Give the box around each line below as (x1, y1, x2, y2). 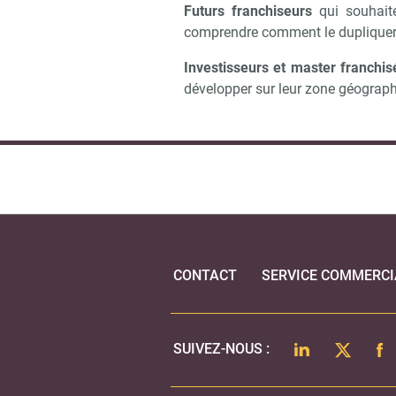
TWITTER (332, 339, 393, 356)
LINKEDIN (293, 339, 356, 356)
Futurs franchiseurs (184, 3, 313, 19)
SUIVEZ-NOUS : (173, 340, 270, 357)
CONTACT (173, 267, 238, 284)
